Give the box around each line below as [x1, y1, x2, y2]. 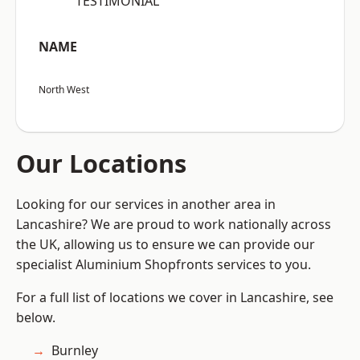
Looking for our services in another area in [16, 195, 276, 214]
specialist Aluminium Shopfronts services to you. [16, 256, 311, 274]
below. [16, 309, 55, 327]
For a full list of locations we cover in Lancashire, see [16, 288, 333, 307]
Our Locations [16, 146, 186, 181]
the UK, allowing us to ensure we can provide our [16, 235, 315, 254]
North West [39, 83, 89, 97]
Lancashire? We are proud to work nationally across [16, 215, 331, 234]
